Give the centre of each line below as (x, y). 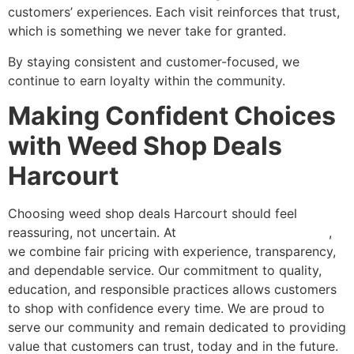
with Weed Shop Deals (145, 145)
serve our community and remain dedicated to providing (177, 327)
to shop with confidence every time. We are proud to (166, 308)
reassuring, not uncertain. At (94, 232)
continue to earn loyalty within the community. (147, 80)
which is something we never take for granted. (147, 31)
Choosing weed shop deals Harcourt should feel (153, 213)
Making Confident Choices (172, 115)
